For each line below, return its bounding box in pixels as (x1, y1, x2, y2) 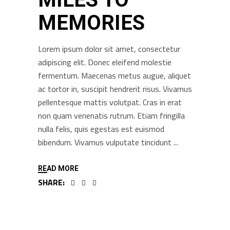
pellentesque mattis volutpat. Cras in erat (38, 95, 182, 108)
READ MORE (38, 164, 79, 173)
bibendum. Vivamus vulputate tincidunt (38, 136, 174, 148)
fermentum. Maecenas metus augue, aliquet (38, 69, 191, 82)
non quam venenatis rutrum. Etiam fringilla (38, 109, 185, 122)
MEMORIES (38, 10, 145, 35)
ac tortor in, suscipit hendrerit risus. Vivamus (38, 82, 192, 95)
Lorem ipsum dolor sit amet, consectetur (38, 42, 180, 55)
